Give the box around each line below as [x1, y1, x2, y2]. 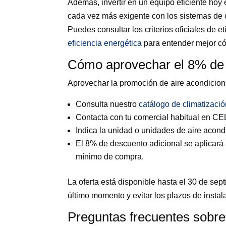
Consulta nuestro [76, 99, 139, 108]
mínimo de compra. [76, 152, 144, 161]
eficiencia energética [68, 38, 142, 47]
